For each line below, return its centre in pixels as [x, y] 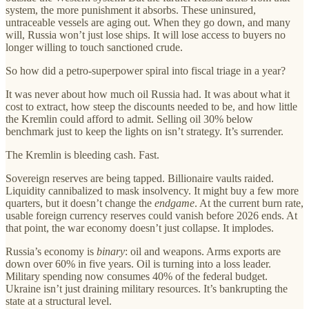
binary [111, 251]
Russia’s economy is [51, 251]
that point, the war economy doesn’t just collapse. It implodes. [140, 228]
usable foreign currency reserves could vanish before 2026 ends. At [151, 215]
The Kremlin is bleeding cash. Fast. [82, 154]
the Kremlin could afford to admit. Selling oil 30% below [129, 119]
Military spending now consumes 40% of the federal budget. [137, 276]
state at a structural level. [59, 301]
